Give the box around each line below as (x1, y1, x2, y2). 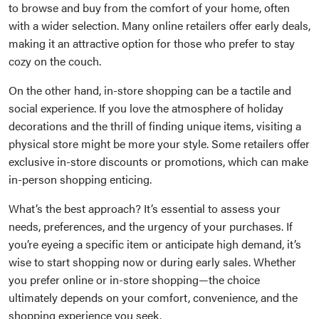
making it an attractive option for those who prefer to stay (9, 35, 295, 52)
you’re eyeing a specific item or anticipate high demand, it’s (9, 236, 301, 253)
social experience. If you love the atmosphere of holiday (9, 100, 283, 117)
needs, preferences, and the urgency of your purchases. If (9, 218, 293, 235)
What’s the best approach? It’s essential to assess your (9, 200, 281, 217)
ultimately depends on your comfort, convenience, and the (9, 289, 298, 306)
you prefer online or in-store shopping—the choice (9, 271, 260, 288)
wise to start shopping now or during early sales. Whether (9, 253, 296, 271)
